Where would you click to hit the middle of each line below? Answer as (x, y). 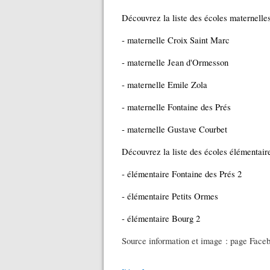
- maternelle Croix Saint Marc (176, 40)
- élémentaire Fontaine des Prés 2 (182, 174)
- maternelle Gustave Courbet (174, 129)
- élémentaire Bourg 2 (161, 218)
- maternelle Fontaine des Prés (176, 107)
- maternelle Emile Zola (165, 85)
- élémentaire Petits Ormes (170, 196)
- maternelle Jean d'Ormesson (175, 62)
